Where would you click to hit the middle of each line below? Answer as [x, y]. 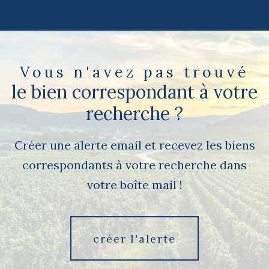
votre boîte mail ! [134, 185]
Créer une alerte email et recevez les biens [134, 145]
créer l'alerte [134, 238]
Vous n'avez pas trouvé [134, 72]
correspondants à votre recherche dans [134, 165]
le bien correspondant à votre [134, 92]
